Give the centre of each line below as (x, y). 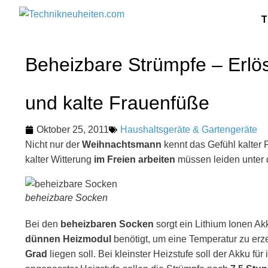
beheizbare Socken (66, 198)
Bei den (43, 224)
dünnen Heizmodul (68, 239)
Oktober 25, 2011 (73, 130)
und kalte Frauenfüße (117, 103)
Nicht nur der (54, 144)
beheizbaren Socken (107, 224)
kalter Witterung (60, 159)
